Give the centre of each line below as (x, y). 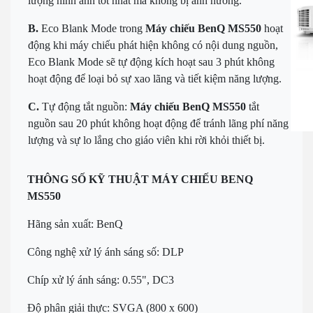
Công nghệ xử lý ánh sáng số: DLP (105, 252)
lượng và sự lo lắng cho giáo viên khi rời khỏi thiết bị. (146, 140)
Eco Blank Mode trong (92, 28)
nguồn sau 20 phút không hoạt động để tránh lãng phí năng (158, 123)
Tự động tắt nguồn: (85, 106)
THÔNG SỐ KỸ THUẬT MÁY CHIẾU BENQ (140, 179)
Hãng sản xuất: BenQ (75, 224)
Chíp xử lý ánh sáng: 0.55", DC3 (101, 279)
